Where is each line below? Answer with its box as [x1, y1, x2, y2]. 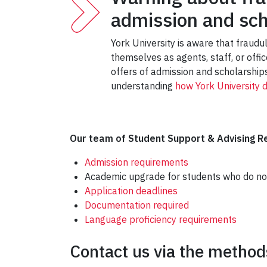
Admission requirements [85, 156, 188, 168]
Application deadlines [85, 184, 178, 197]
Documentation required [85, 198, 189, 211]
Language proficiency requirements [85, 213, 237, 225]
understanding [111, 79, 175, 92]
